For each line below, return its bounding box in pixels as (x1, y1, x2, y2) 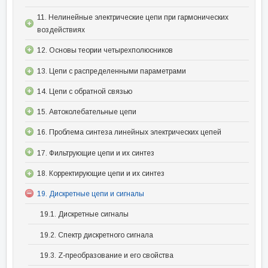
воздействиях (37, 26, 85, 35)
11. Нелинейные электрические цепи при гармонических (37, 13, 229, 22)
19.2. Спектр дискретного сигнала (40, 230, 153, 239)
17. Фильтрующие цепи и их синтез (37, 148, 154, 157)
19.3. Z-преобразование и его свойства (40, 251, 173, 260)
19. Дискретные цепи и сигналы (37, 189, 144, 198)
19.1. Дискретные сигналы (40, 210, 129, 219)
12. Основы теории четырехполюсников (37, 46, 173, 55)
